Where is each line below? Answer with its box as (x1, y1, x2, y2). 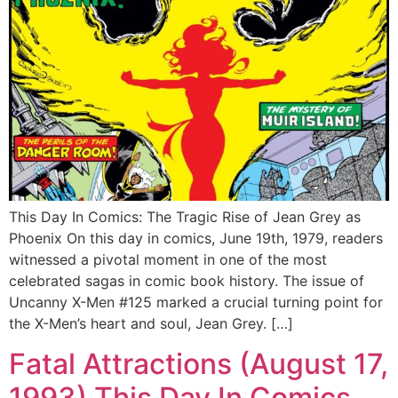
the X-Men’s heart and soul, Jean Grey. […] (9, 314, 293, 333)
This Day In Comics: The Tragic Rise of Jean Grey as (9, 208, 361, 227)
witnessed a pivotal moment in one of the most (9, 251, 327, 269)
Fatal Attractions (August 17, (9, 346, 388, 381)
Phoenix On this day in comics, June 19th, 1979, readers (9, 229, 383, 248)
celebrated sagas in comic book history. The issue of (9, 272, 364, 291)
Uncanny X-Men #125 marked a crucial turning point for (9, 293, 383, 312)
